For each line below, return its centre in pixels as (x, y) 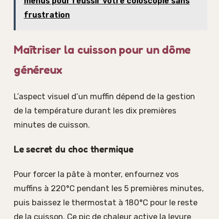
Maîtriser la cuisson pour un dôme (102, 50)
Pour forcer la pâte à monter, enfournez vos (96, 174)
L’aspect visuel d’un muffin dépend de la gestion (104, 97)
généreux (38, 70)
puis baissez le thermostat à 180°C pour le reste (106, 203)
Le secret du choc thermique (74, 149)
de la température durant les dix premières (95, 111)
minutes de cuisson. (52, 125)
